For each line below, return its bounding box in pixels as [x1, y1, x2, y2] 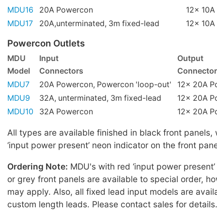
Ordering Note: [7, 161, 68, 171]
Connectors [39, 66, 83, 76]
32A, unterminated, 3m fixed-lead [39, 93, 161, 103]
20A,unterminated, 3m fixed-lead [39, 18, 159, 28]
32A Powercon [39, 107, 93, 117]
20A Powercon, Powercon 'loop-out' [39, 80, 171, 90]
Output [177, 54, 203, 63]
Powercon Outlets [7, 37, 85, 49]
